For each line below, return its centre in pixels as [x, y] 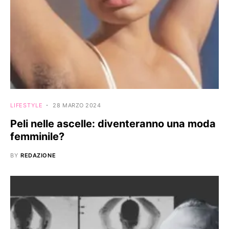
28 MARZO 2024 [77, 105]
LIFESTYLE [27, 105]
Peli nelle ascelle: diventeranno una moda [113, 123]
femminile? [37, 136]
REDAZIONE [38, 155]
